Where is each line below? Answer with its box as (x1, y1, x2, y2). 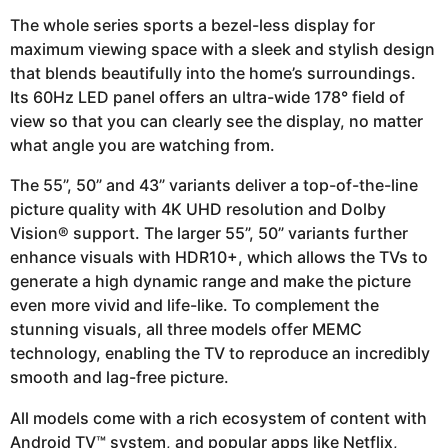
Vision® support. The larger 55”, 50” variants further (10, 223, 408, 244)
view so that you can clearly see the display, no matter (10, 111, 423, 132)
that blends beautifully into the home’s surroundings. (10, 63, 416, 84)
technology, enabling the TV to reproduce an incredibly (10, 343, 430, 364)
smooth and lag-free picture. (10, 367, 229, 388)
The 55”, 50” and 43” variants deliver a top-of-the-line (10, 175, 418, 196)
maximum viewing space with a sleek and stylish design (10, 39, 435, 60)
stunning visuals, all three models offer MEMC (10, 319, 362, 340)
